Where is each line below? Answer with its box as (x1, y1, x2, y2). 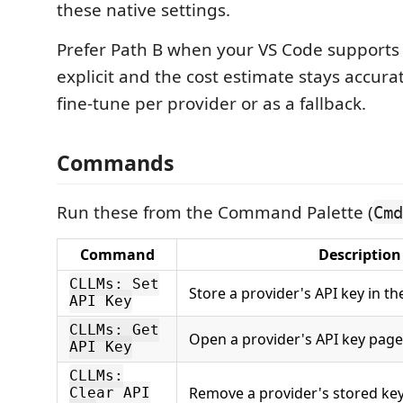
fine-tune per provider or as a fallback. (57, 92, 366, 115)
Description (318, 244, 401, 264)
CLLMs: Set (69, 275, 159, 293)
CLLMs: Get (69, 321, 159, 339)
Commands (57, 148, 175, 177)
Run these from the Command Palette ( (57, 200, 373, 224)
